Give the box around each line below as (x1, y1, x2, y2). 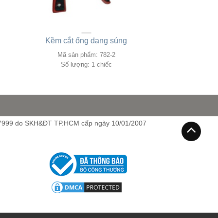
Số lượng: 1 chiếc (60, 60, 112, 68)
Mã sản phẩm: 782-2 (57, 51, 115, 58)
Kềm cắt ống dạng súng (45, 36, 127, 45)
